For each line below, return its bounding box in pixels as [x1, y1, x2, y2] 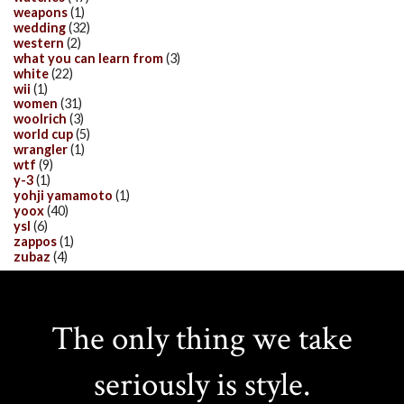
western [14, 34, 64, 50]
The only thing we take [51, 317, 353, 362]
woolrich [14, 111, 67, 127]
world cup [14, 126, 73, 142]
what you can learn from [14, 50, 163, 66]
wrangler [14, 142, 68, 158]
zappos [14, 234, 57, 250]
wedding [14, 19, 66, 35]
